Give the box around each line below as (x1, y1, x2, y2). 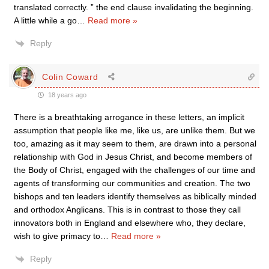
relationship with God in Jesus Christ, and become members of (14, 152, 252, 162)
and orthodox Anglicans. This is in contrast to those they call (14, 205, 241, 214)
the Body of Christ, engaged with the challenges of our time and (14, 165, 255, 175)
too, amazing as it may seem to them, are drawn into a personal (14, 139, 256, 148)
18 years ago (46, 91, 86, 98)
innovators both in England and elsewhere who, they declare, (14, 218, 246, 228)
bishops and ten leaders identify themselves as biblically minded (14, 192, 256, 201)
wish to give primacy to (14, 231, 100, 241)
